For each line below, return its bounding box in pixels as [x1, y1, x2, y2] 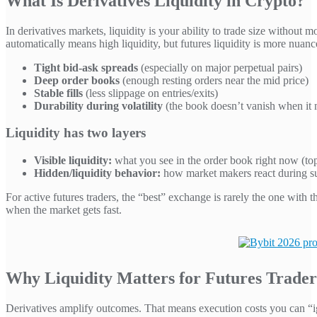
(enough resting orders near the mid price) [120, 74, 309, 86]
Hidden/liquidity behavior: [34, 167, 161, 180]
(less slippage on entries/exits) [83, 86, 218, 99]
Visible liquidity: [34, 154, 112, 167]
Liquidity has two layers [6, 125, 146, 141]
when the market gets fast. [6, 204, 122, 217]
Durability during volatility [34, 99, 163, 112]
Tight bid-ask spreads [34, 61, 138, 74]
